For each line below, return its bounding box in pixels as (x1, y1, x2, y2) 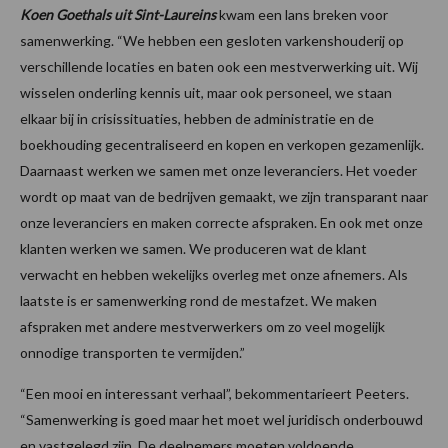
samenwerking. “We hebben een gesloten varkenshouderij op (20, 32, 404, 50)
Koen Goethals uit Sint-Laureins (20, 6, 216, 24)
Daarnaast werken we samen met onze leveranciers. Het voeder (20, 162, 417, 180)
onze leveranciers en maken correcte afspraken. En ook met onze (20, 214, 423, 232)
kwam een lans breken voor (216, 6, 388, 24)
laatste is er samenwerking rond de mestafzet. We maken (20, 292, 377, 310)
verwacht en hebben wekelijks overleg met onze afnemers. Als (20, 266, 408, 284)
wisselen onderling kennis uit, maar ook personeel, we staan (20, 84, 392, 102)
